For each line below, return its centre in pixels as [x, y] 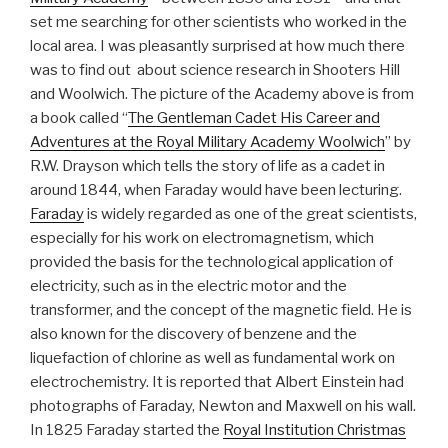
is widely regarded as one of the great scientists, [250, 214]
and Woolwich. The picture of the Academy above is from [222, 94]
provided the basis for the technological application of [211, 262]
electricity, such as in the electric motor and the [188, 286]
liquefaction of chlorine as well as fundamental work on [212, 358]
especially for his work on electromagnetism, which [202, 238]
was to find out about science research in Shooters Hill [215, 70]
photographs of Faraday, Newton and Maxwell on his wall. [223, 406]
